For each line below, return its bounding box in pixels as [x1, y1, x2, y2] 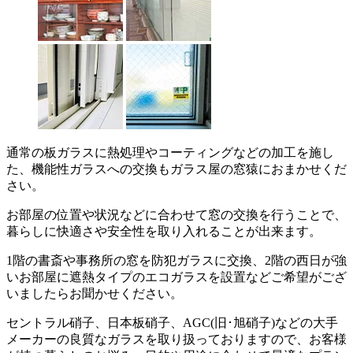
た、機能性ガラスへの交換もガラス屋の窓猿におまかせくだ [6, 162, 347, 176]
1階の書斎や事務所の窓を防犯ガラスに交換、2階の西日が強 [6, 254, 347, 268]
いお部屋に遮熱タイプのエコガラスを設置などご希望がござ [6, 270, 347, 284]
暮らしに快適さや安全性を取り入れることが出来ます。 [6, 225, 321, 239]
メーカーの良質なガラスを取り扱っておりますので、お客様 [6, 333, 347, 347]
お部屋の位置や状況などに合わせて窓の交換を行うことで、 [6, 208, 347, 222]
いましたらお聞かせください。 [6, 287, 183, 301]
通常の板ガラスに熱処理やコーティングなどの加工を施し [6, 146, 334, 160]
